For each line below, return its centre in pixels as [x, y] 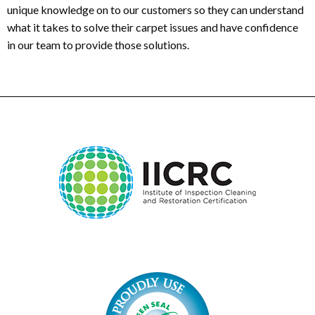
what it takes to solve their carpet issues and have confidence [153, 27]
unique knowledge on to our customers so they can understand [155, 10]
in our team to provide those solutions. [98, 45]
